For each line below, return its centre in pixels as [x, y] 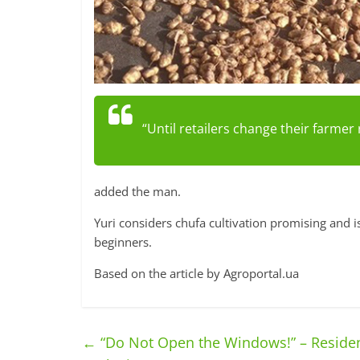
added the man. [137, 192]
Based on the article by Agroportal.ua [196, 274]
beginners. [123, 242]
